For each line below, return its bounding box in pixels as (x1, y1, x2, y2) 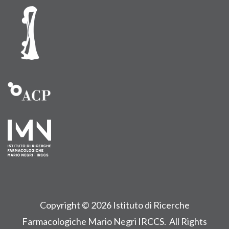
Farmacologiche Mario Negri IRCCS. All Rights (22, 215, 207, 227)
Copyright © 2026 (39, 199, 113, 211)
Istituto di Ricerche (112, 199, 190, 211)
